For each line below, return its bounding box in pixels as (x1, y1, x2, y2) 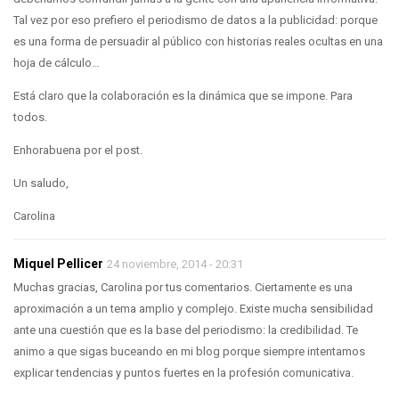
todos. (13, 110, 47, 124)
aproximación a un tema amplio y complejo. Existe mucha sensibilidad (13, 301, 373, 315)
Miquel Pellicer (13, 256, 103, 271)
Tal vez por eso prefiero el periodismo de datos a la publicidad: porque (13, 12, 378, 27)
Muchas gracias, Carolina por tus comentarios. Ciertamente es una (13, 280, 353, 294)
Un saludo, (13, 175, 69, 190)
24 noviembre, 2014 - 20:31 (107, 256, 243, 271)
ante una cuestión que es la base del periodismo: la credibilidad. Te (13, 322, 358, 337)
